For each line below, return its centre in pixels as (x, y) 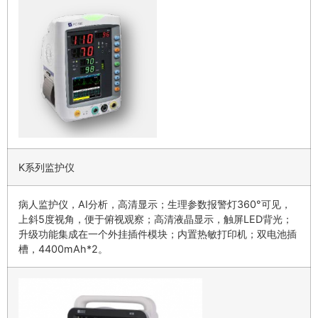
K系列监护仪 (46, 168)
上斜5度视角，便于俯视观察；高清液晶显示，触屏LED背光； (155, 219)
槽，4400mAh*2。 (63, 249)
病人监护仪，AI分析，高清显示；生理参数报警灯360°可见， (155, 204)
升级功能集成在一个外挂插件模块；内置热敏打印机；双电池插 (158, 234)
